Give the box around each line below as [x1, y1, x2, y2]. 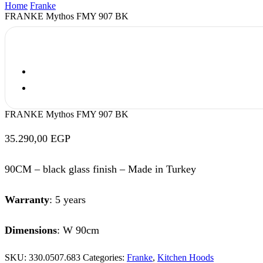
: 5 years [49, 193, 86, 205]
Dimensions [5, 224, 57, 236]
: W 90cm [57, 224, 99, 236]
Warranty [5, 193, 49, 205]
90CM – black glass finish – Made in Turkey [5, 163, 196, 176]
